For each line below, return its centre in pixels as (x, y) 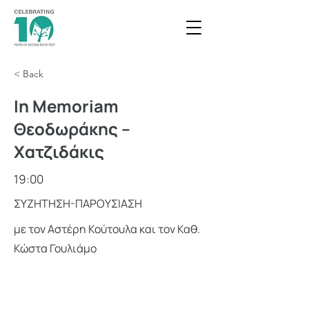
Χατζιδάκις (59, 151)
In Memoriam (66, 106)
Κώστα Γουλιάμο (55, 248)
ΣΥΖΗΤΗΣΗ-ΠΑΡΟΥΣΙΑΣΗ (78, 203)
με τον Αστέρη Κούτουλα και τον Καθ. (107, 229)
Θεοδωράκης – (72, 129)
